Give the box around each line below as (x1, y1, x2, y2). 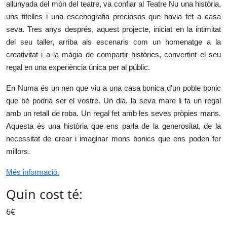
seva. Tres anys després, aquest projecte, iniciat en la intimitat (6, 25, 221, 33)
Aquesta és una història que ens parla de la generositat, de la (6, 122, 221, 130)
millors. (6, 147, 30, 156)
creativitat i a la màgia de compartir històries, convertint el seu (6, 51, 221, 59)
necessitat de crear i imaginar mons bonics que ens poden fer (6, 135, 221, 143)
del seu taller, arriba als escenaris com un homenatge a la (6, 38, 221, 46)
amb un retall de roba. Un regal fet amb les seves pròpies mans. (6, 109, 221, 118)
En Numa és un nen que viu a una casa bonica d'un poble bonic (6, 84, 221, 92)
